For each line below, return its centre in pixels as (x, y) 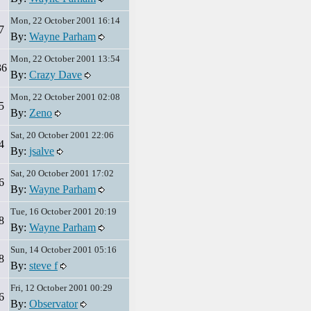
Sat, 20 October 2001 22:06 (62, 135)
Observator (53, 304)
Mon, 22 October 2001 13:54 (65, 59)
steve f (43, 266)
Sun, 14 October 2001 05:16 (64, 250)
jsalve (42, 151)
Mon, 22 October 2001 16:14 (65, 20)
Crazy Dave (56, 75)
